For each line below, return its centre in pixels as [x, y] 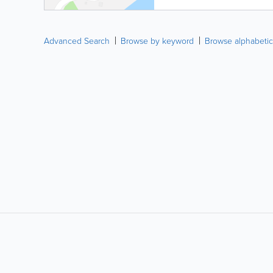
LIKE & [54, 246]
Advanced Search [77, 41]
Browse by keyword [157, 41]
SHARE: [56, 254]
